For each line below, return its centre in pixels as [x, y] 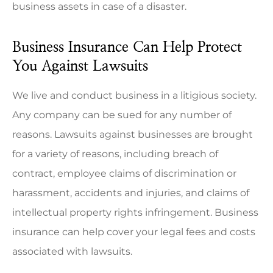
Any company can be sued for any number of [122, 115]
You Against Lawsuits [80, 67]
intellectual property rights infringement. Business [135, 213]
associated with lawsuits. [72, 252]
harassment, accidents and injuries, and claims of [131, 193]
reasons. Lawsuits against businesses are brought [133, 135]
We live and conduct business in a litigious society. [134, 96]
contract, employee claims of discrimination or [124, 174]
